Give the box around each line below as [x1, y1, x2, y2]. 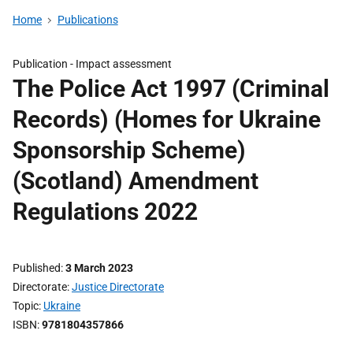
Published [13, 262, 61, 274]
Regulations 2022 [13, 198, 198, 225]
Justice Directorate [72, 281, 164, 293]
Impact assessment [76, 58, 172, 70]
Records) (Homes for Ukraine [13, 106, 321, 133]
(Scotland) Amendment [13, 167, 258, 195]
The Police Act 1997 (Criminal [13, 75, 329, 102]
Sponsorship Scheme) [13, 136, 246, 164]
